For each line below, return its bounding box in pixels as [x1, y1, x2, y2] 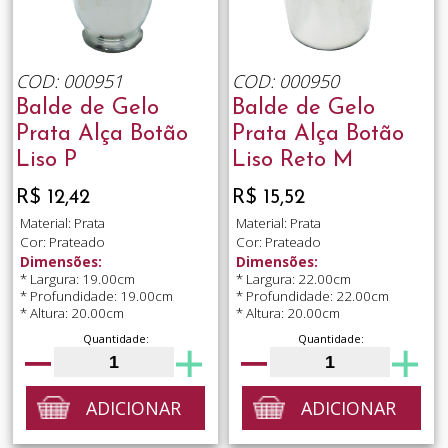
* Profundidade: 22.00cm [235, 286, 389, 305]
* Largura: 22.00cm [235, 269, 351, 288]
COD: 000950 [231, 68, 339, 93]
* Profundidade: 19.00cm [19, 286, 173, 305]
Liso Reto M [231, 149, 353, 173]
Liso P [15, 149, 77, 173]
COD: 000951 [15, 68, 123, 93]
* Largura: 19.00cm [19, 269, 135, 288]
